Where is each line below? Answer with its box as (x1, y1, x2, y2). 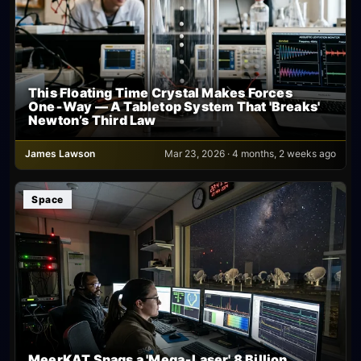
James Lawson (25, 147, 95, 160)
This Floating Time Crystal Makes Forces (28, 84, 293, 101)
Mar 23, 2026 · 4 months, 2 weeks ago (164, 147, 336, 160)
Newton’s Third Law (28, 111, 156, 128)
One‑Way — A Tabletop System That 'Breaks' (28, 98, 321, 114)
